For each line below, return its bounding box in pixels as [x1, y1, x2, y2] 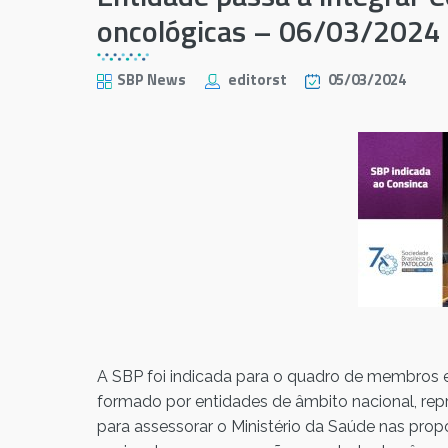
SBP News [117, 68, 187, 92]
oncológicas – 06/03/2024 [97, 8, 441, 55]
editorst [225, 68, 291, 92]
